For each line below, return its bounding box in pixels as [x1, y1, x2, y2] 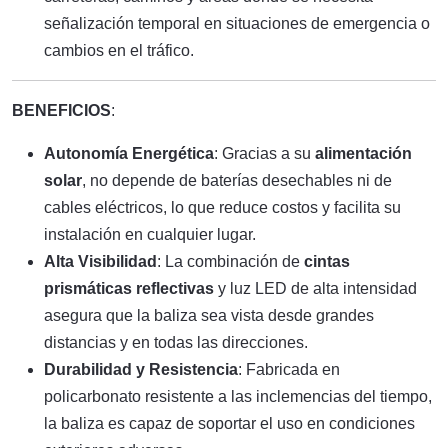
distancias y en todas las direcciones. [44, 334, 308, 351]
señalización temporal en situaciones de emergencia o [44, 15, 430, 32]
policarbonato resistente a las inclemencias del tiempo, [44, 388, 432, 405]
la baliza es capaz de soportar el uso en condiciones [44, 415, 415, 432]
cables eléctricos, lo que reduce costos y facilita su [44, 199, 401, 216]
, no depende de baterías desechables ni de [82, 172, 392, 189]
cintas [304, 253, 350, 270]
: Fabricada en [238, 361, 340, 378]
